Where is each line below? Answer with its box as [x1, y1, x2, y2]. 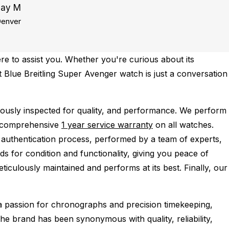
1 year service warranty [61, 120, 153, 130]
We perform [179, 105, 226, 116]
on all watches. [153, 120, 214, 130]
